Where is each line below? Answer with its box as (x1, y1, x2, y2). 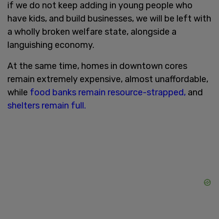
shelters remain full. (7, 100, 86, 111)
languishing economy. (7, 39, 94, 50)
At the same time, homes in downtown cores (7, 60, 187, 71)
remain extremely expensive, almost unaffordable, (7, 73, 208, 85)
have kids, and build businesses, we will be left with (7, 13, 211, 24)
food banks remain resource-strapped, (30, 87, 186, 98)
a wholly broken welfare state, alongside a (7, 26, 176, 37)
